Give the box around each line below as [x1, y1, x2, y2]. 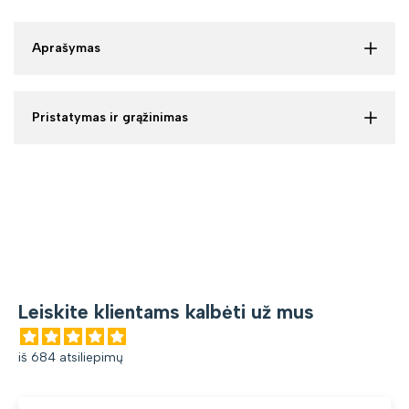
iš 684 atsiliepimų [18, 349, 123, 365]
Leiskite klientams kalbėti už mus [18, 299, 314, 323]
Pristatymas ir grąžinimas [32, 109, 188, 125]
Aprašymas [32, 39, 100, 56]
